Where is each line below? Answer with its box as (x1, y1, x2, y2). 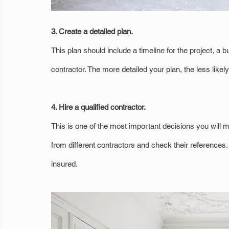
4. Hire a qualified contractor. (51, 103, 146, 112)
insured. (51, 159, 78, 169)
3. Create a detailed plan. (51, 27, 133, 36)
